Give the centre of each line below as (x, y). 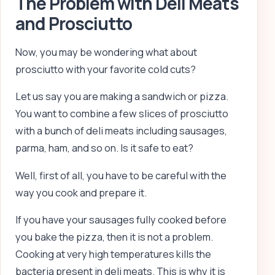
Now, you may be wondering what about (106, 52)
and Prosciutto (74, 23)
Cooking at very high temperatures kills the (113, 254)
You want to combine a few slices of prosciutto (122, 114)
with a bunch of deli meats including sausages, (121, 131)
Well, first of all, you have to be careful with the (121, 175)
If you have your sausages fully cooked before (121, 219)
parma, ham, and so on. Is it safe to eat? (104, 148)
